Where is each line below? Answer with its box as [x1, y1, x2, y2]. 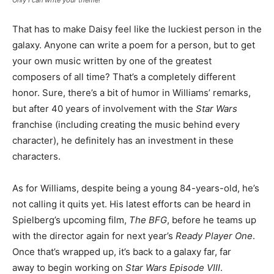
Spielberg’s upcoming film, [12, 214, 129, 226]
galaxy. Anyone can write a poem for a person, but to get [12, 39, 255, 51]
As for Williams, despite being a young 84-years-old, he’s [12, 182, 259, 194]
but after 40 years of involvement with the [12, 103, 196, 114]
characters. [12, 150, 61, 162]
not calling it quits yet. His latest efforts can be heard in [12, 198, 251, 210]
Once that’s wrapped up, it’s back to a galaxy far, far [12, 246, 231, 257]
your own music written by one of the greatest [12, 55, 212, 67]
